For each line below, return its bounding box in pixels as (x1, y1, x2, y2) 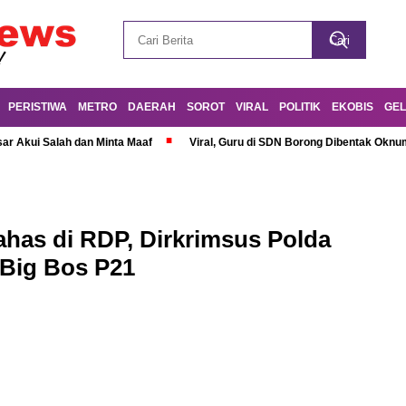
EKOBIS (332, 101, 373, 113)
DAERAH (128, 101, 176, 113)
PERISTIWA (8, 101, 67, 113)
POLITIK (279, 101, 321, 113)
